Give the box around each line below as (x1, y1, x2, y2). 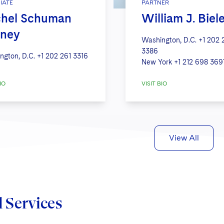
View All (169, 132, 199, 142)
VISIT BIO (141, 79, 167, 87)
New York (141, 57, 172, 66)
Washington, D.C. (141, 35, 196, 44)
